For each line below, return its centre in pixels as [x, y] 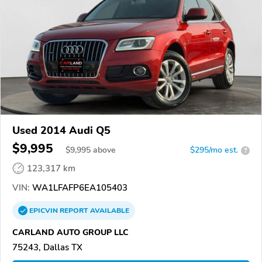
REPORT [74, 211]
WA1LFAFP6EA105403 [79, 188]
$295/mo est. [214, 150]
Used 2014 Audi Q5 [61, 131]
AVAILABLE [109, 211]
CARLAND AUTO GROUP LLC [70, 232]
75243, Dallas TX [47, 248]
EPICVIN [44, 211]
